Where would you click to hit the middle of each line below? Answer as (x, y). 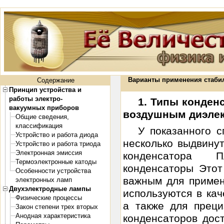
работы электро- (36, 99)
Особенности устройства (53, 171)
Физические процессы (49, 198)
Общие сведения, (42, 117)
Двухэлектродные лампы (50, 189)
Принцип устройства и (45, 90)
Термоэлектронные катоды (56, 162)
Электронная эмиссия (49, 153)
